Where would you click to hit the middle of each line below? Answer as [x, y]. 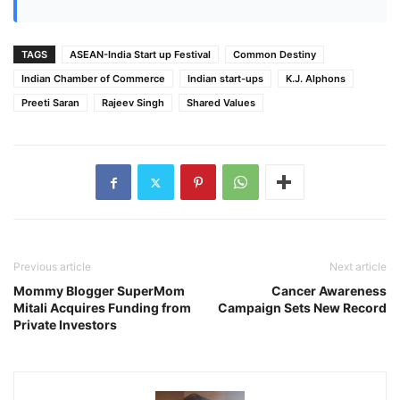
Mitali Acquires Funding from [102, 308]
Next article [358, 267]
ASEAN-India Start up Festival [140, 55]
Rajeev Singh [133, 103]
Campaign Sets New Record [302, 308]
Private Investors [65, 325]
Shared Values [221, 103]
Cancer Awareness [329, 291]
